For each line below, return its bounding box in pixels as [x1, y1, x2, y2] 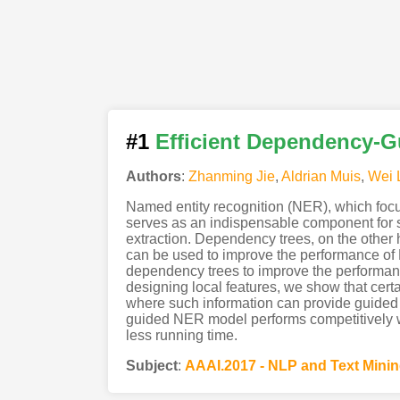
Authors [125, 168, 181, 184]
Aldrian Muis [280, 168, 361, 184]
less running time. [125, 327, 237, 343]
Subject [125, 357, 178, 373]
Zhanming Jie [187, 168, 275, 184]
